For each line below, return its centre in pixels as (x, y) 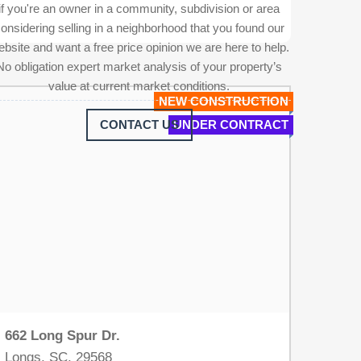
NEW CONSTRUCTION (223, 101)
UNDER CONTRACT (230, 124)
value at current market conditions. (139, 86)
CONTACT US (139, 124)
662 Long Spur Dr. (63, 336)
